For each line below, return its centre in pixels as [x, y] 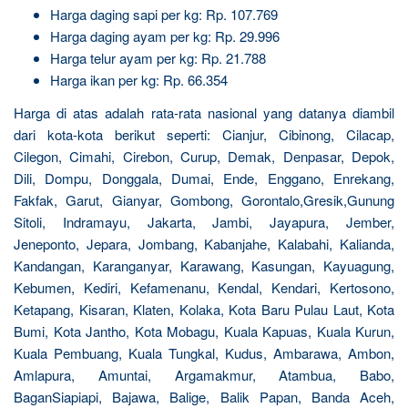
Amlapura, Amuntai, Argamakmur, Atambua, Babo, [204, 374]
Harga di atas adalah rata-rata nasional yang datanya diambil [204, 112]
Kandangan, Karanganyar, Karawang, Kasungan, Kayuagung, [204, 265]
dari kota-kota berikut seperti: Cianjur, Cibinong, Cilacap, [204, 134]
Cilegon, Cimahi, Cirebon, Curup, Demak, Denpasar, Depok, [204, 156]
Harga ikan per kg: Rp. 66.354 [139, 80]
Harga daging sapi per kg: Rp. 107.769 [164, 15]
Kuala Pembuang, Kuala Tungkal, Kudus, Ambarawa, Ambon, [204, 352]
